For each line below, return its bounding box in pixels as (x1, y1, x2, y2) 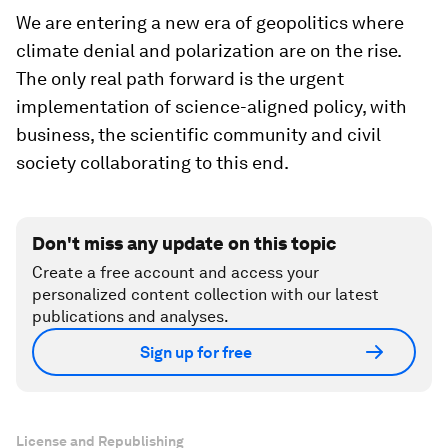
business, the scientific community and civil (16, 124, 381, 146)
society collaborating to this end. (16, 152, 289, 174)
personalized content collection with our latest (32, 285, 379, 305)
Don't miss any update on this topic (32, 233, 336, 255)
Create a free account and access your (32, 263, 319, 283)
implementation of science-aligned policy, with (16, 96, 407, 118)
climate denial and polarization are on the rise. (16, 40, 401, 62)
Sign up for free (140, 342, 252, 362)
